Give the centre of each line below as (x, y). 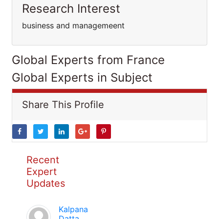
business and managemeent (73, 25)
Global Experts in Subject (82, 77)
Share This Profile (63, 105)
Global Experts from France (88, 60)
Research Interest (71, 9)
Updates (46, 183)
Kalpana (73, 209)
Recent (43, 160)
